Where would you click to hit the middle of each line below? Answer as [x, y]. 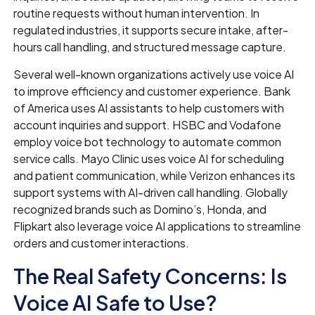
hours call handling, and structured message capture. [150, 47]
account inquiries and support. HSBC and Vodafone [148, 125]
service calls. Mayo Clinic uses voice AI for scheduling [149, 159]
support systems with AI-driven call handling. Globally [151, 193]
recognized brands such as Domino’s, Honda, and [140, 210]
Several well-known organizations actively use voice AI [154, 75]
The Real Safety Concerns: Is [150, 276]
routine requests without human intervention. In [137, 13]
